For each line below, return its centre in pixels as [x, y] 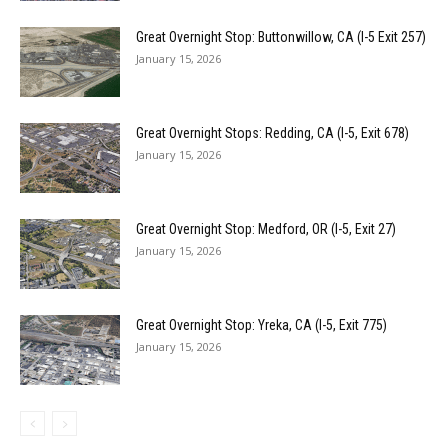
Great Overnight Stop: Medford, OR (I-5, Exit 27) [266, 229]
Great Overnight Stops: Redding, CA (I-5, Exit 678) [272, 133]
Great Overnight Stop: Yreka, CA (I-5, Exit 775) [261, 325]
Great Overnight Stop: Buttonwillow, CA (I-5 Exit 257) [281, 37]
